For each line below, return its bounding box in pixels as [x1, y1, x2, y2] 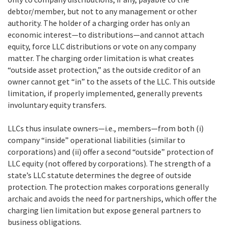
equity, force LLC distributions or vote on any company [8, 41, 196, 51]
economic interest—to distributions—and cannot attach [8, 29, 204, 40]
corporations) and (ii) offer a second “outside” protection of [8, 146, 214, 157]
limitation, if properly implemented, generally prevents [8, 88, 203, 98]
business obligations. [8, 216, 81, 227]
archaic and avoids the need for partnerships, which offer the [8, 193, 217, 204]
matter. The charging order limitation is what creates [8, 52, 194, 63]
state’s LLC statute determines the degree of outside [8, 169, 191, 180]
